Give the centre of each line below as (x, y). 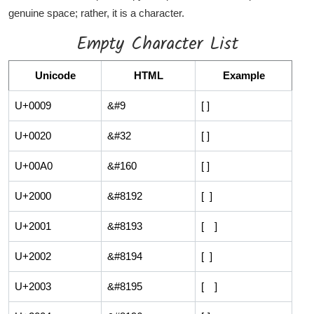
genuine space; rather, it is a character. (96, 13)
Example (244, 75)
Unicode (55, 75)
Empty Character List (157, 44)
